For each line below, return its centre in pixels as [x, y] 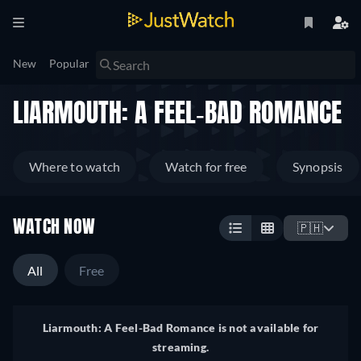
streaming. [180, 347]
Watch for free [206, 167]
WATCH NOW [54, 228]
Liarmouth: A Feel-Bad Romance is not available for [180, 328]
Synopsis [317, 167]
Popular [69, 63]
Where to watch [75, 167]
